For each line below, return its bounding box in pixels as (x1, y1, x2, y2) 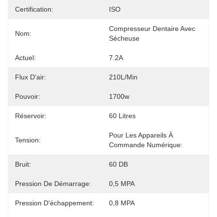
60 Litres (109, 112, 136, 120)
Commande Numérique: (109, 141, 183, 149)
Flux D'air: (15, 73, 46, 81)
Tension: (15, 136, 41, 144)
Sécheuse (109, 34, 139, 42)
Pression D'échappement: (15, 199, 94, 207)
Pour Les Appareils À (109, 131, 173, 139)
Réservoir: (15, 112, 46, 120)
